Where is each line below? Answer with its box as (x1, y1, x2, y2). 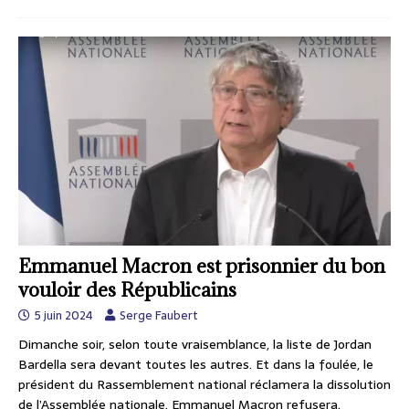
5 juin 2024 (35, 306, 93, 326)
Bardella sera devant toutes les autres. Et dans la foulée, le (18, 354, 373, 375)
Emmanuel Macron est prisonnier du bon (18, 254, 385, 279)
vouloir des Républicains (18, 278, 236, 303)
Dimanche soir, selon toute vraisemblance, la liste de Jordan (18, 334, 372, 355)
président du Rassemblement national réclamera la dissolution (18, 374, 391, 395)
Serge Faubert (120, 306, 198, 326)
